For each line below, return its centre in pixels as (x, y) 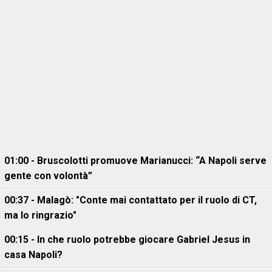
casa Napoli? (33, 255)
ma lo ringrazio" (40, 215)
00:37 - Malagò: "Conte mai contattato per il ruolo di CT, (131, 200)
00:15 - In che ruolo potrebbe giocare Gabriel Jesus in (127, 240)
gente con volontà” (48, 176)
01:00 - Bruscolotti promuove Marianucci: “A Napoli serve (135, 161)
